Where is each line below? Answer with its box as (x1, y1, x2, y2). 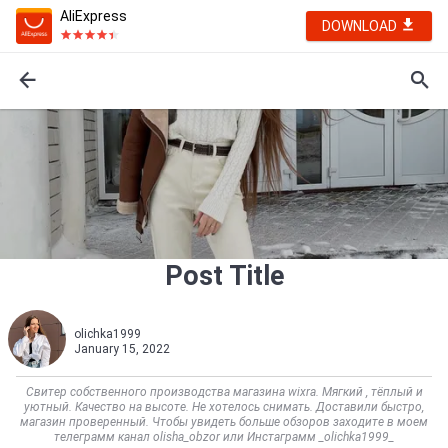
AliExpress (60, 8, 127, 24)
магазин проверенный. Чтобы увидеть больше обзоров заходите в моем (20, 415, 428, 429)
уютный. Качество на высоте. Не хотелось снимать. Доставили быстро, (24, 400, 424, 414)
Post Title (164, 260, 284, 292)
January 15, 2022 (74, 342, 170, 356)
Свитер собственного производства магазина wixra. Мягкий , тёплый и (25, 385, 423, 399)
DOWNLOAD (322, 18, 400, 34)
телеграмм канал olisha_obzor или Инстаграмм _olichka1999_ (54, 430, 394, 444)
